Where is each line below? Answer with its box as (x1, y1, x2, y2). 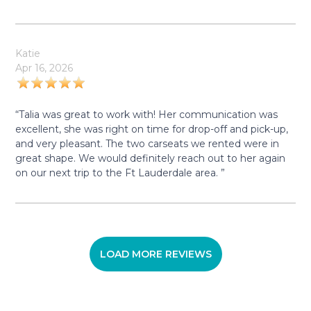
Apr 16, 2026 (15, 62, 74, 75)
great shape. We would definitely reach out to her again (15, 152, 286, 165)
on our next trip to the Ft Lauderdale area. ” (15, 167, 226, 180)
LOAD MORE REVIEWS (99, 248, 212, 261)
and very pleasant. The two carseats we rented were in (15, 137, 280, 151)
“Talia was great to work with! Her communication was (15, 108, 278, 121)
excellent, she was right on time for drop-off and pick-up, (15, 123, 289, 136)
